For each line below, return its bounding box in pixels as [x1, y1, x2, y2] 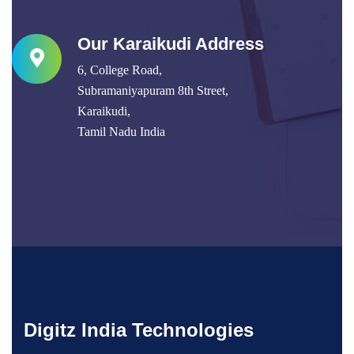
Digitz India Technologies [24, 319, 254, 341]
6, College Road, [77, 63, 162, 77]
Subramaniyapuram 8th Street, [77, 84, 228, 98]
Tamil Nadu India [77, 125, 165, 139]
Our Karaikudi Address [77, 34, 264, 55]
